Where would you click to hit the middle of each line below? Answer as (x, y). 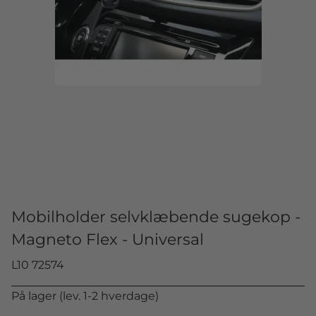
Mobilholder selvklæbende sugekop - (156, 217)
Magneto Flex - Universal (108, 239)
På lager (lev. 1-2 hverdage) (85, 296)
